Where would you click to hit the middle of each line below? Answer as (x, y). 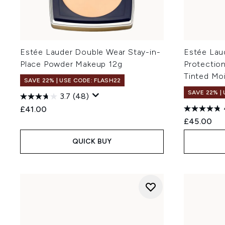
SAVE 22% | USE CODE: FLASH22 (73, 80)
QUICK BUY (92, 141)
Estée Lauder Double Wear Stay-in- (90, 52)
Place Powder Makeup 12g (71, 64)
